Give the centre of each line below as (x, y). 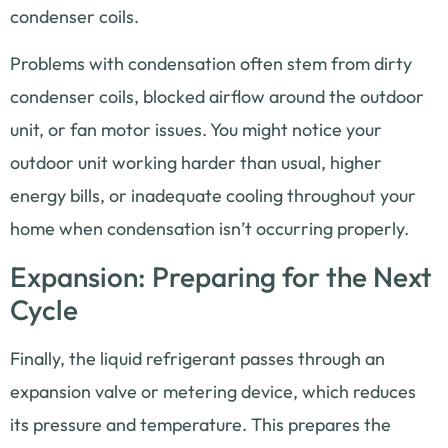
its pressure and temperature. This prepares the (200, 424)
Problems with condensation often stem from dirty (211, 64)
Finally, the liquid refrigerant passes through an (197, 358)
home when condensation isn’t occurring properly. (209, 229)
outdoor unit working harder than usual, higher (196, 163)
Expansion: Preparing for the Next (221, 276)
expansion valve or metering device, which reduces (213, 391)
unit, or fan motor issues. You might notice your (196, 130)
